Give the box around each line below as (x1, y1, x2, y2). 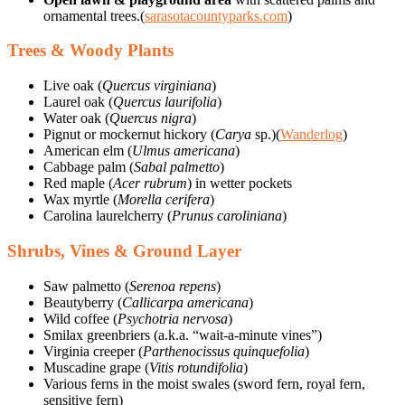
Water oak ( (43, 110, 109, 127)
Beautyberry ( (43, 294, 122, 310)
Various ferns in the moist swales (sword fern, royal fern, (43, 375, 365, 391)
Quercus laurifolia (113, 94, 217, 110)
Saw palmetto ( (43, 278, 129, 294)
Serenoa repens (129, 278, 216, 294)
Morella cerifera (118, 192, 210, 208)
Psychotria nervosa (118, 310, 228, 326)
